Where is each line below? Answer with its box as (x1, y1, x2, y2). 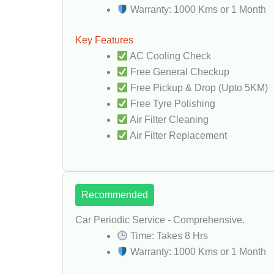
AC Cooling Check (128, 51, 212, 61)
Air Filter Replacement (128, 130, 228, 141)
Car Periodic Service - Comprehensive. (75, 215, 245, 225)
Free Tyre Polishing (128, 98, 216, 109)
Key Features (75, 35, 133, 45)
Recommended (81, 190, 148, 200)
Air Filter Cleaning (128, 114, 209, 125)
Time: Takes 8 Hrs (128, 231, 209, 241)
